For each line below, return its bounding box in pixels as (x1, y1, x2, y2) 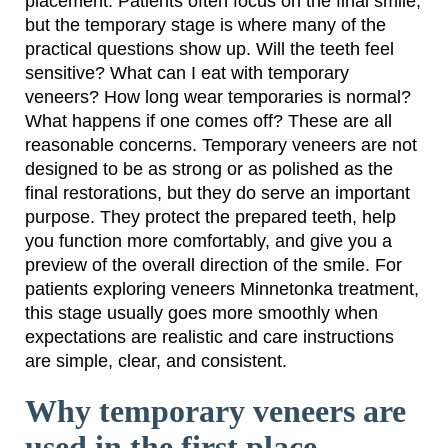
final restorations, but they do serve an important (25, 183, 410, 204)
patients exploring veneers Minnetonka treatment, (25, 279, 419, 300)
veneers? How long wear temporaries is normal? (25, 87, 411, 108)
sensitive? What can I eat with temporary (25, 63, 349, 84)
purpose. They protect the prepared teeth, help (25, 207, 396, 228)
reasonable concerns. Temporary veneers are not (25, 135, 417, 156)
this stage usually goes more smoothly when (25, 303, 378, 324)
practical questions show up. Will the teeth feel (25, 39, 394, 60)
